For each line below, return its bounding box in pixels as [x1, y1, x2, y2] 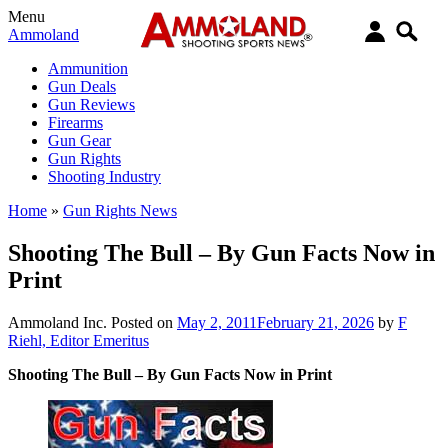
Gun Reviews [48, 96, 135, 113]
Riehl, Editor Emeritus [8, 331, 149, 349]
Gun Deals [48, 78, 116, 95]
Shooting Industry [48, 168, 161, 185]
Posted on [111, 313, 177, 331]
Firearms [48, 114, 103, 131]
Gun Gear [48, 132, 111, 149]
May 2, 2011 [177, 313, 257, 331]
